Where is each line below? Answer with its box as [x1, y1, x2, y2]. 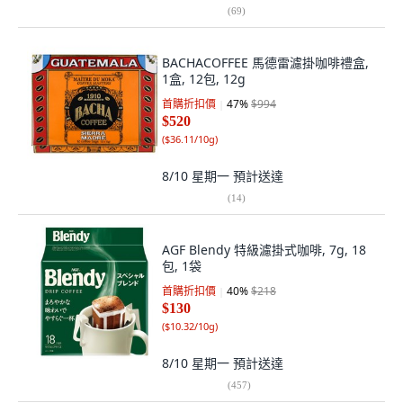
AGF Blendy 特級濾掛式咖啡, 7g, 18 [162, 241, 366, 258]
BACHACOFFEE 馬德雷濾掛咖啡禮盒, [162, 54, 369, 71]
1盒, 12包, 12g [162, 70, 246, 87]
